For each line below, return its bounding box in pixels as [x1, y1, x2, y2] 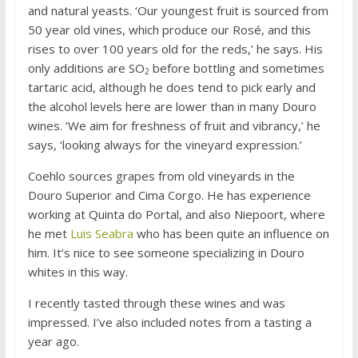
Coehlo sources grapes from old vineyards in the [27, 167, 295, 184]
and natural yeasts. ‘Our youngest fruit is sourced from [27, 2, 328, 18]
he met [27, 225, 70, 241]
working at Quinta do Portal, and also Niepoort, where [27, 205, 325, 222]
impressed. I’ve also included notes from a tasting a [27, 313, 312, 330]
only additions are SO [27, 59, 145, 76]
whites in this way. [27, 263, 128, 280]
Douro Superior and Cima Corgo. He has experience [27, 186, 311, 203]
